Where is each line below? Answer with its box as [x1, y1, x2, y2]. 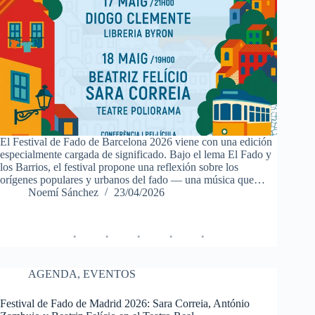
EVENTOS [83, 268, 136, 281]
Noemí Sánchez [28, 186, 98, 199]
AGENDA [28, 268, 77, 281]
